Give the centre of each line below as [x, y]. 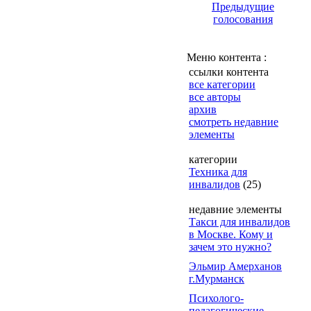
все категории [222, 84]
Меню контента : [227, 57]
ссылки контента [229, 72]
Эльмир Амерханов [235, 266]
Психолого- [216, 298]
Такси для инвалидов [239, 222]
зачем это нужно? [230, 247]
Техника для [218, 172]
